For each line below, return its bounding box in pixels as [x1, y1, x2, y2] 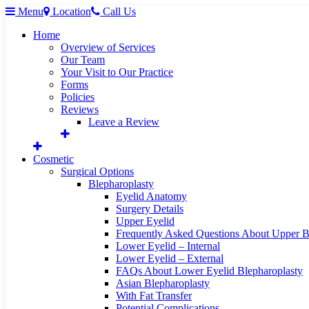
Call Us [103, 6, 136, 17]
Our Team [61, 54, 105, 66]
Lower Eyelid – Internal [116, 240, 220, 252]
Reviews [61, 103, 99, 115]
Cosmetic [33, 153, 74, 165]
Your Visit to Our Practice [61, 66, 173, 78]
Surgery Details [116, 203, 183, 215]
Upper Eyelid [116, 215, 175, 227]
